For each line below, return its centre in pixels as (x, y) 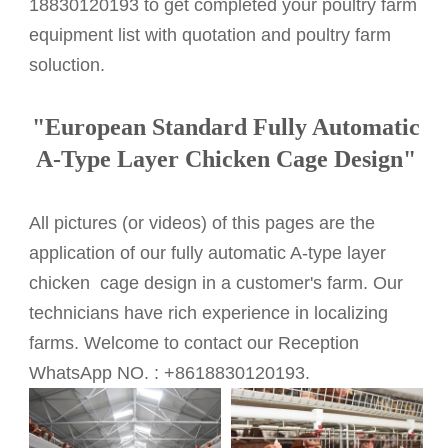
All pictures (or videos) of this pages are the (202, 222)
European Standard (148, 126)
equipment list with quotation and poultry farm (210, 34)
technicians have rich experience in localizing (209, 312)
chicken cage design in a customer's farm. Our (216, 282)
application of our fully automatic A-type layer (208, 252)
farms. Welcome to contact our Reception (194, 342)
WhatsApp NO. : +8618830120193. (170, 372)
